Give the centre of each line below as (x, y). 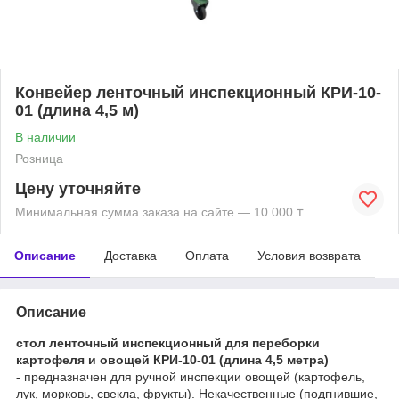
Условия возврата (309, 255)
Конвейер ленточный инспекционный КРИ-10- (198, 92)
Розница (39, 158)
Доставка (130, 255)
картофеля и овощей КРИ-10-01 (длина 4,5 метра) (172, 359)
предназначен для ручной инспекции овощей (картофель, (193, 376)
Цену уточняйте (78, 188)
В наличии (45, 137)
